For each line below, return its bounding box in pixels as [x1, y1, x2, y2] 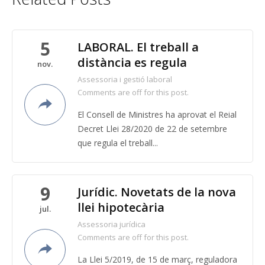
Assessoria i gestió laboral [77, 74, 172, 85]
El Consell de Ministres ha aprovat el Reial [77, 109, 237, 120]
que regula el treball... [77, 137, 158, 148]
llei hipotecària [77, 199, 164, 215]
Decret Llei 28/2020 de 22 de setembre [77, 123, 227, 134]
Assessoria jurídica [77, 219, 146, 230]
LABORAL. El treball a [77, 39, 199, 55]
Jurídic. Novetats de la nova [77, 184, 236, 200]
